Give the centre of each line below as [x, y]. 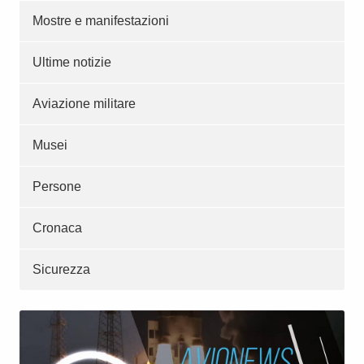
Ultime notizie [72, 63]
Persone [57, 187]
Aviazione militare [84, 104]
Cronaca [57, 228]
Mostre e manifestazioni [101, 21]
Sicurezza [61, 270]
